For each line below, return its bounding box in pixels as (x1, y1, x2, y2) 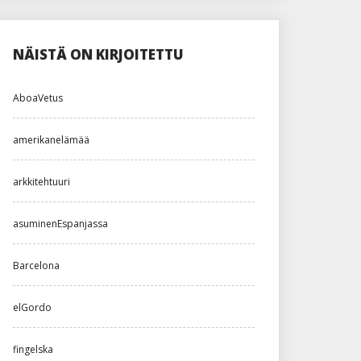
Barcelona (13, 259, 60, 273)
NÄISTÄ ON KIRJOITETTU (13, 45, 184, 64)
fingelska (13, 342, 53, 357)
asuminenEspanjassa (13, 217, 108, 231)
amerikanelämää (13, 133, 89, 147)
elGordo (13, 301, 52, 315)
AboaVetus (13, 91, 63, 106)
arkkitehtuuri (13, 175, 70, 189)
